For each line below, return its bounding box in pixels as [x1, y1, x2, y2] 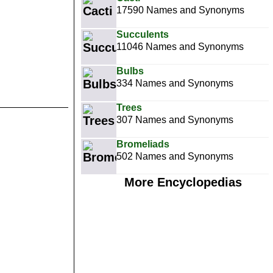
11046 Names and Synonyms [116, 41, 244, 52]
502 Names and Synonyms [116, 151, 233, 161]
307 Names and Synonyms [116, 115, 233, 125]
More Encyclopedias [124, 175, 242, 189]
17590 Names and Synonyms [116, 5, 244, 15]
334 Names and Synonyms [116, 78, 233, 88]
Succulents [116, 29, 169, 40]
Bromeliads [116, 139, 169, 149]
